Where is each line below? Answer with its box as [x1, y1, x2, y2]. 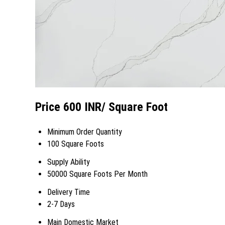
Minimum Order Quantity [47, 127, 122, 137]
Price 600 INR [35, 100, 101, 115]
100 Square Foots [47, 139, 104, 149]
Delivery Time [47, 187, 90, 197]
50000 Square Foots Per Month [47, 169, 148, 179]
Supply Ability [47, 157, 90, 167]
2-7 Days [47, 199, 75, 209]
